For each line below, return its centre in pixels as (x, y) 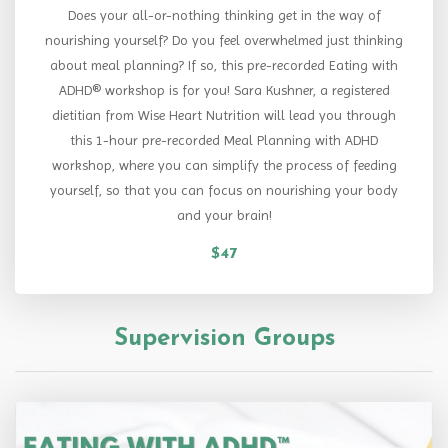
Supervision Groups (224, 338)
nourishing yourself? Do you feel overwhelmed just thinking (224, 39)
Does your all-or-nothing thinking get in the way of (224, 14)
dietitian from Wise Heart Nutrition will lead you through (224, 114)
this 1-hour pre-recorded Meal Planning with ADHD (224, 139)
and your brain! (224, 214)
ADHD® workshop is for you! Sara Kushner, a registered (224, 89)
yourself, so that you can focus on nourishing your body (224, 189)
